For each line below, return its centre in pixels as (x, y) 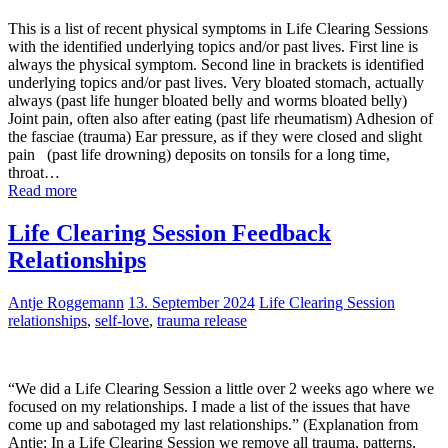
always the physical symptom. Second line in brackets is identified (216, 64)
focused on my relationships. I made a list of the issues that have (209, 406)
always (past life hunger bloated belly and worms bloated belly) (207, 100)
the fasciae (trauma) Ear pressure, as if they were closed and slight (215, 136)
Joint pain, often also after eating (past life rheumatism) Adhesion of (220, 118)
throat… (34, 172)
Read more (42, 190)
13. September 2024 (191, 302)
